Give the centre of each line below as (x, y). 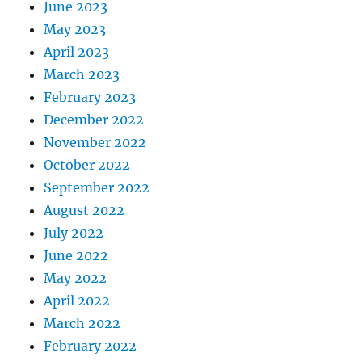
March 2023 (82, 74)
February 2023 (90, 97)
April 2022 (77, 300)
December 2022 (94, 119)
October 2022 (87, 164)
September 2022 (97, 187)
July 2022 (74, 232)
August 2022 (84, 210)
